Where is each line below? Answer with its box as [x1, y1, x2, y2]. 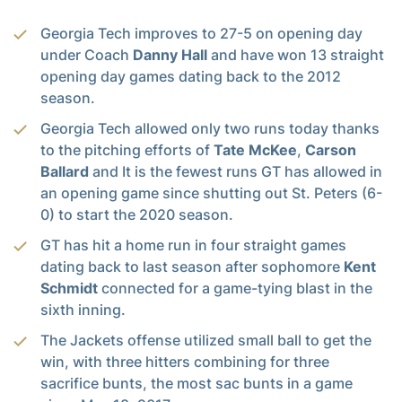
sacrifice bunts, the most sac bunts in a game [40, 374, 353, 393]
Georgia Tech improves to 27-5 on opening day [40, 24, 363, 43]
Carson [305, 141, 356, 160]
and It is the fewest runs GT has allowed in [89, 162, 382, 181]
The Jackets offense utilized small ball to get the [40, 331, 371, 350]
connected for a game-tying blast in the [101, 279, 372, 298]
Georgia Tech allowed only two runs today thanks [40, 119, 380, 138]
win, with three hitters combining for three [40, 353, 329, 371]
